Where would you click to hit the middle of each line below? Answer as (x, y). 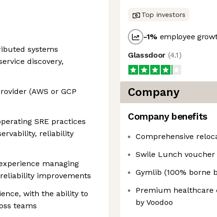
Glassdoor (148, 55)
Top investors (163, 15)
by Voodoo (154, 202)
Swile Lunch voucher (175, 154)
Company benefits (168, 116)
